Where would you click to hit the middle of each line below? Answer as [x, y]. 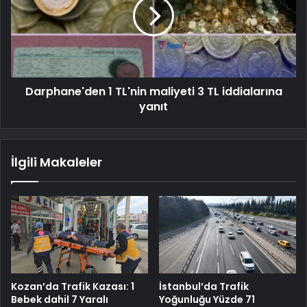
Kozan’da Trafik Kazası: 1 [73, 286]
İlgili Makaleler [57, 162]
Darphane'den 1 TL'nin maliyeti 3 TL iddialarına [153, 91]
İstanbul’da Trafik [204, 286]
